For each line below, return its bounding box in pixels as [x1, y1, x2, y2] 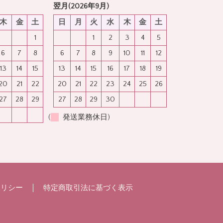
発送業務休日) [59, 113, 111, 122]
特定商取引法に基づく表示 [43, 184, 133, 193]
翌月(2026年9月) [53, 1, 110, 10]
